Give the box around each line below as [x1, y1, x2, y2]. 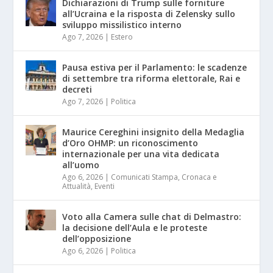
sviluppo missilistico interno [62, 19, 182, 31]
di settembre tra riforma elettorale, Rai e [62, 73, 241, 85]
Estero [111, 32, 133, 43]
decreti [62, 83, 93, 96]
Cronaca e [182, 172, 218, 183]
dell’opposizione [62, 233, 132, 245]
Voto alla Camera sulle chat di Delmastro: [62, 211, 242, 223]
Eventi [94, 181, 115, 192]
